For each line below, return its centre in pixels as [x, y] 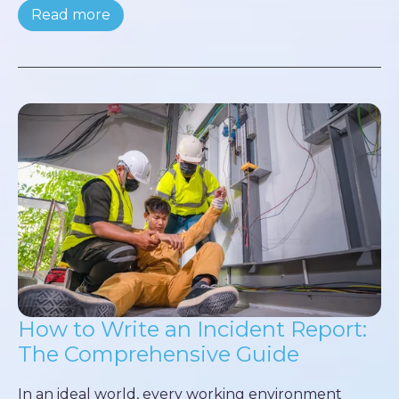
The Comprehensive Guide [159, 354]
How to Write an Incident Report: [192, 329]
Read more [71, 15]
